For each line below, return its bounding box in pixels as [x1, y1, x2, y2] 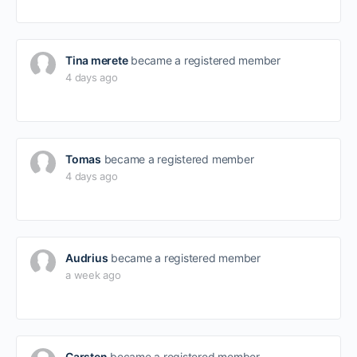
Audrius [65, 251, 108, 265]
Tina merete [65, 53, 128, 67]
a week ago [65, 269, 121, 281]
